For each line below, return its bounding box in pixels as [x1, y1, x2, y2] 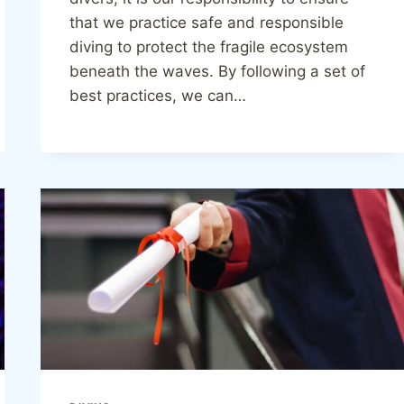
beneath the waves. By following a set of [69, 61, 366, 80]
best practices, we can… [69, 86, 247, 105]
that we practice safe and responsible [69, 13, 344, 32]
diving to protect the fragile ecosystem [69, 37, 349, 56]
